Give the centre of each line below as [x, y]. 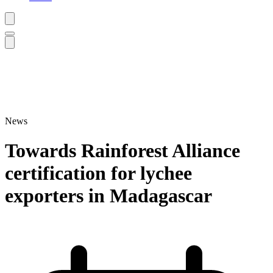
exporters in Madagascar [108, 196]
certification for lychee [98, 173]
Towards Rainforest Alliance [122, 151]
